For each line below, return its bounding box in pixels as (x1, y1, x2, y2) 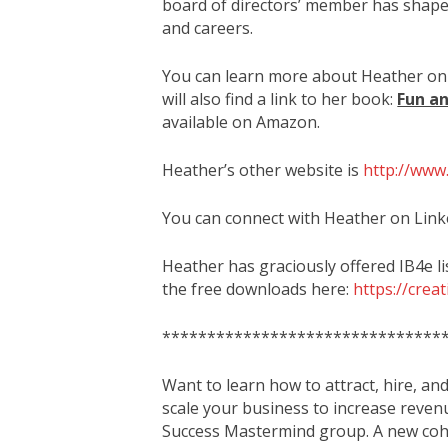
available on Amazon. (162, 110, 321, 133)
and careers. (162, 16, 254, 39)
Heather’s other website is (162, 158, 364, 181)
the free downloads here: (162, 277, 354, 300)
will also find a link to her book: (162, 87, 398, 110)
